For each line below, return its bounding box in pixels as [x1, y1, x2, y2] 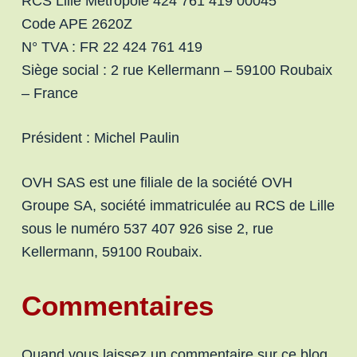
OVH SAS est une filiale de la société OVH [21, 175, 292, 190]
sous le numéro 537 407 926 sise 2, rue [21, 221, 273, 237]
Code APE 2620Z [21, 16, 132, 32]
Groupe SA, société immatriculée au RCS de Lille [21, 198, 335, 214]
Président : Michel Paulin [21, 130, 179, 146]
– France [21, 85, 78, 101]
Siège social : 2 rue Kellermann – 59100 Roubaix [21, 62, 332, 78]
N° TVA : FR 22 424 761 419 [21, 39, 202, 55]
